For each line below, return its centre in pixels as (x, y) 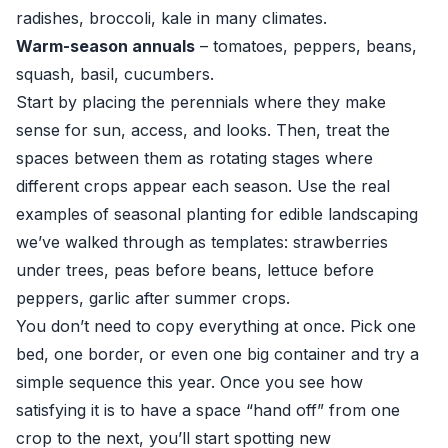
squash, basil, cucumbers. (115, 74)
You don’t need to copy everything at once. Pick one (216, 326)
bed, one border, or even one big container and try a (217, 354)
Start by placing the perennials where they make (201, 102)
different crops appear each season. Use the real (203, 186)
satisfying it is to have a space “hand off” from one (208, 410)
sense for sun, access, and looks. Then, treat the (203, 130)
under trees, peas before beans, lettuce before (195, 270)
